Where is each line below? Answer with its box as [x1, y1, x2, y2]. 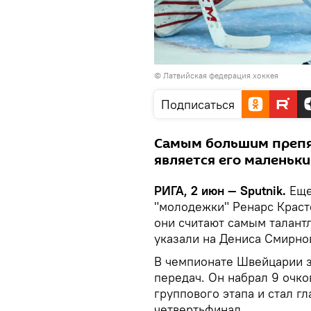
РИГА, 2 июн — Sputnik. [154, 182, 289, 199]
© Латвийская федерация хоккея [154, 69, 278, 81]
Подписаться [161, 96, 235, 112]
